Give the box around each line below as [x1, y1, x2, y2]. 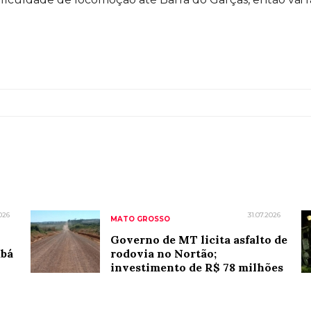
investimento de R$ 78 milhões [110, 260, 283, 274]
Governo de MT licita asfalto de [110, 233, 287, 246]
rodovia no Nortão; [110, 246, 217, 260]
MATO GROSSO [110, 215, 170, 224]
